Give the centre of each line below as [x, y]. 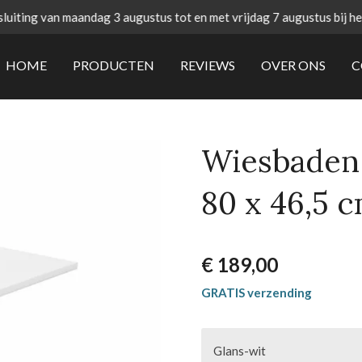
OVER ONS [293, 65]
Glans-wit [240, 351]
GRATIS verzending [257, 293]
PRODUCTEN [113, 65]
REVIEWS [207, 65]
